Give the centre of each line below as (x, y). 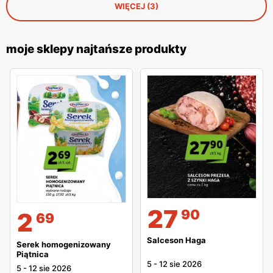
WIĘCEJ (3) (136, 6)
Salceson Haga (176, 240)
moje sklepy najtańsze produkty (96, 49)
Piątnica (33, 254)
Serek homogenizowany (64, 244)
